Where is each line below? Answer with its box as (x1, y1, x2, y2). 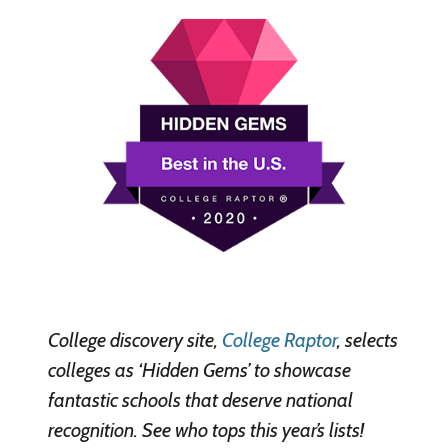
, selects (336, 327, 398, 352)
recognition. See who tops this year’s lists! (47, 417, 364, 442)
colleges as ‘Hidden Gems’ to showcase (47, 357, 351, 382)
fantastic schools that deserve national (47, 387, 353, 412)
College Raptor (221, 327, 337, 352)
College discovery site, (47, 327, 222, 352)
